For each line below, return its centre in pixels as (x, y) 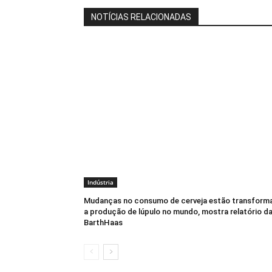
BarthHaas (103, 223)
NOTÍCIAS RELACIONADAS (141, 17)
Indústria (100, 182)
